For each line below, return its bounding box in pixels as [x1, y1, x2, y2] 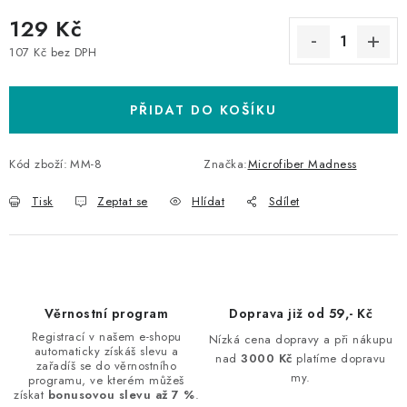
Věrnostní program [44, 304, 169, 323]
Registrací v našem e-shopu [31, 328, 182, 345]
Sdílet [268, 193, 300, 210]
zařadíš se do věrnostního [35, 357, 177, 374]
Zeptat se [97, 193, 148, 210]
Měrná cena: [8, 59, 79, 78]
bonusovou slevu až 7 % [47, 386, 195, 403]
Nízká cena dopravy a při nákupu [208, 331, 393, 348]
